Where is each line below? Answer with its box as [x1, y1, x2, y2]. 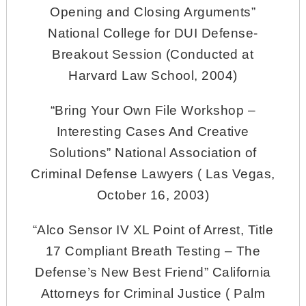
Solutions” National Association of [48, 145, 257, 160]
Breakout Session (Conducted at [52, 46, 254, 61]
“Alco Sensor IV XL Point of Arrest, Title [32, 222, 274, 237]
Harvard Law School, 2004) [68, 68, 238, 83]
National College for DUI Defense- [48, 25, 258, 40]
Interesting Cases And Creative [56, 124, 249, 139]
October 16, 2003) [96, 187, 210, 202]
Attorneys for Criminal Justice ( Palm [40, 286, 266, 301]
